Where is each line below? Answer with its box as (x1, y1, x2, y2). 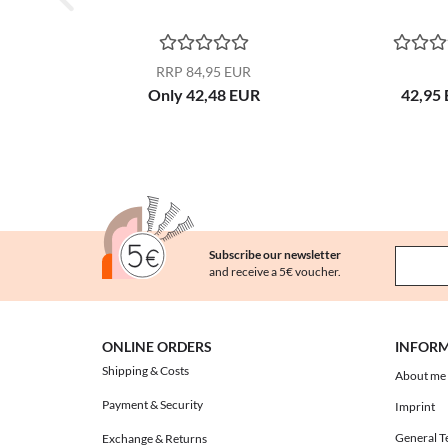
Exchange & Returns (102, 431, 207, 446)
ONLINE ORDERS (102, 338, 212, 355)
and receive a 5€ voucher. (208, 264, 341, 279)
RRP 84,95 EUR (156, 63, 251, 80)
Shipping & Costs (102, 363, 189, 378)
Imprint (394, 399, 435, 414)
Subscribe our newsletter (208, 247, 341, 262)
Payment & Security (102, 397, 203, 412)
